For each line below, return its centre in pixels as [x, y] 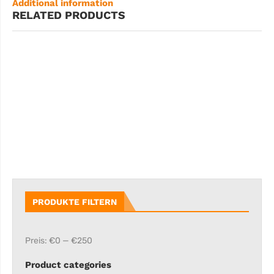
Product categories [68, 265]
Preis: [37, 240]
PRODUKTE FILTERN [75, 202]
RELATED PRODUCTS [69, 15]
